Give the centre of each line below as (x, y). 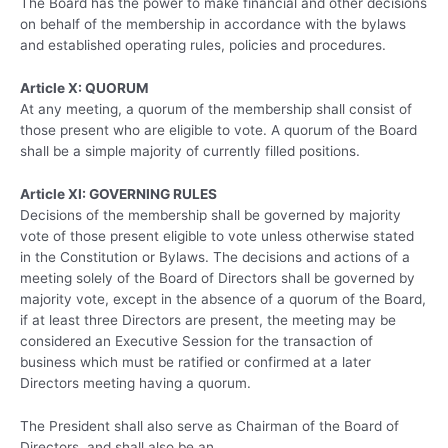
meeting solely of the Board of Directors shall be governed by (217, 277)
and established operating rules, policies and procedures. (203, 45)
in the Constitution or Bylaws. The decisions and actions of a (215, 256)
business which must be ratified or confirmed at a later (195, 361)
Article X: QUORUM (84, 87)
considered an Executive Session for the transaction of (196, 340)
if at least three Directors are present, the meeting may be (208, 319)
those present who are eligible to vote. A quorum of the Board (218, 129)
